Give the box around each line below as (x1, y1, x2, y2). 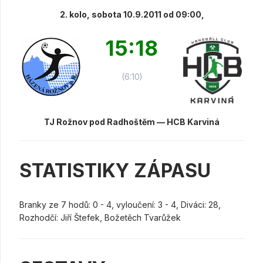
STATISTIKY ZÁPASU (19, 159, 211, 183)
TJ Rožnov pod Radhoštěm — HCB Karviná (44, 117, 220, 127)
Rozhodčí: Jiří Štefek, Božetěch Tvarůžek (19, 213, 181, 223)
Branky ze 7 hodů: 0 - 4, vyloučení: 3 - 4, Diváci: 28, (19, 200, 221, 210)
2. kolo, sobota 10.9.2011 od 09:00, (59, 9, 204, 19)
